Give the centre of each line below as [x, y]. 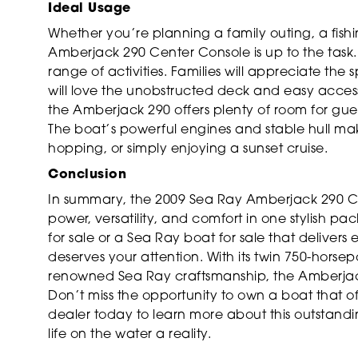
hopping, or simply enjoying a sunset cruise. [188, 149]
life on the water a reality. [129, 334]
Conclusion [87, 175]
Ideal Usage [89, 8]
